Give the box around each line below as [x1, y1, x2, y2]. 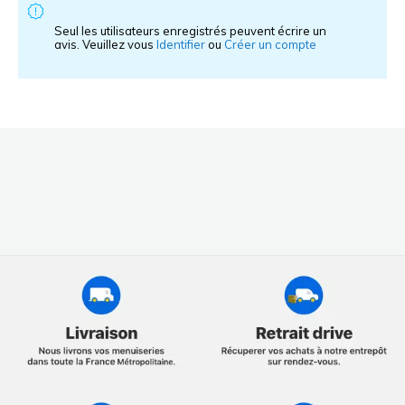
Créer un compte [224, 37, 316, 52]
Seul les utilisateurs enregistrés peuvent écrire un [54, 24, 326, 38]
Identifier [156, 37, 208, 52]
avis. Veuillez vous [54, 37, 156, 52]
